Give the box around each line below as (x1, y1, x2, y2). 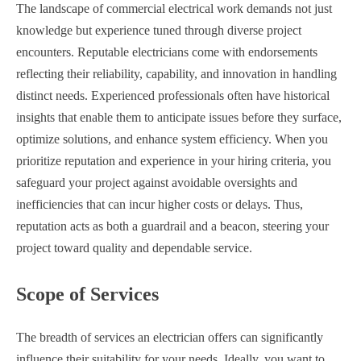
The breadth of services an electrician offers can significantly (16, 330, 323, 344)
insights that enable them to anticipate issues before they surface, (16, 110, 342, 125)
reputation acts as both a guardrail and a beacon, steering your (16, 219, 329, 234)
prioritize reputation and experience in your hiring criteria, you (16, 154, 331, 168)
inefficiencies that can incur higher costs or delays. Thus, (16, 197, 303, 212)
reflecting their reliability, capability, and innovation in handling (16, 67, 337, 81)
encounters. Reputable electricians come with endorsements (16, 45, 317, 60)
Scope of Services (16, 284, 159, 305)
